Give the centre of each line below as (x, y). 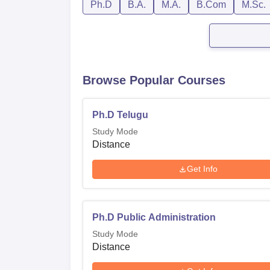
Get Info (202, 169)
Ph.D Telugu (120, 115)
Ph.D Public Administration (154, 217)
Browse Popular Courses (154, 80)
